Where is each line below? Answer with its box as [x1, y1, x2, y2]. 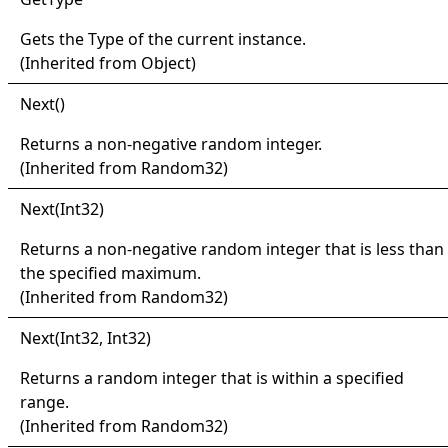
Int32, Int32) [60, 326, 151, 349]
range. [20, 390, 69, 413]
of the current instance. [124, 27, 306, 50]
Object [141, 51, 191, 74]
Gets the [20, 27, 88, 50]
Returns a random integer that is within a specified [20, 366, 404, 389]
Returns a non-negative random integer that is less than [20, 237, 444, 260]
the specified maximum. [20, 261, 201, 284]
